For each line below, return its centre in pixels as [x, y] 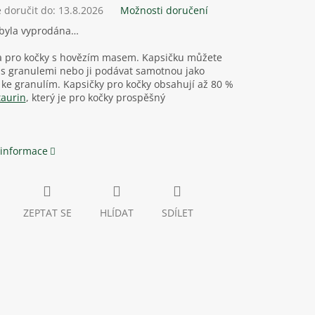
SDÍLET [177, 213]
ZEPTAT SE [47, 213]
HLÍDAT [116, 213]
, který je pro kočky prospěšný [95, 98]
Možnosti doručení [164, 11]
